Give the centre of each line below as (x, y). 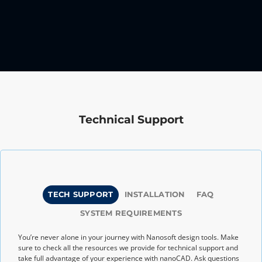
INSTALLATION (155, 194)
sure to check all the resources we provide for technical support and (128, 247)
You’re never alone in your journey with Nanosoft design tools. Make (128, 237)
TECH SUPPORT (81, 194)
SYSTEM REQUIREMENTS (131, 213)
